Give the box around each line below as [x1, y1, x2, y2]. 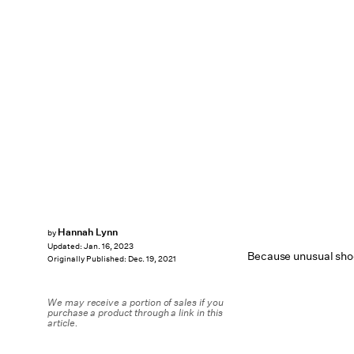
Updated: [47, 241, 84, 252]
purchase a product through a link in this [47, 306, 223, 319]
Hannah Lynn [57, 225, 119, 239]
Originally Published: [47, 254, 128, 265]
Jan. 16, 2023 [84, 241, 134, 252]
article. [47, 316, 78, 330]
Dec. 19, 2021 [128, 254, 176, 265]
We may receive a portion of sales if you [47, 296, 224, 309]
